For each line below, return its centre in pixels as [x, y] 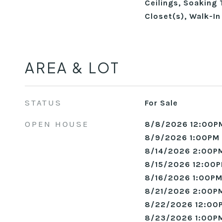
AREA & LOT [72, 67]
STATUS [43, 103]
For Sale [161, 103]
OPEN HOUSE [57, 124]
